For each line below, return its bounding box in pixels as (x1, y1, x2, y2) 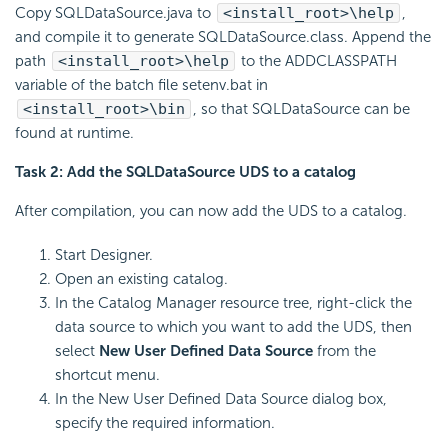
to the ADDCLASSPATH (237, 52, 397, 71)
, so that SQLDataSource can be (193, 100, 410, 119)
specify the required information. (55, 414, 275, 433)
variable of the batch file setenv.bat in (15, 76, 268, 95)
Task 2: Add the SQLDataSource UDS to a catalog (15, 163, 356, 182)
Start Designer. (55, 246, 153, 265)
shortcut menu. (55, 366, 160, 385)
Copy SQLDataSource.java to (15, 4, 215, 23)
